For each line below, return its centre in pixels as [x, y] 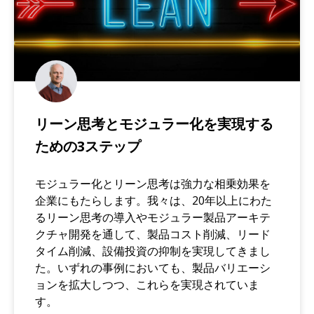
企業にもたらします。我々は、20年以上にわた [153, 201]
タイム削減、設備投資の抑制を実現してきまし [153, 251]
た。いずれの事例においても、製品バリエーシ [153, 268]
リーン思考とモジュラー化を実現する [154, 124]
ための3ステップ [88, 146]
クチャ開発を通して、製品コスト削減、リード [153, 234]
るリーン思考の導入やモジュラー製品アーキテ [153, 218]
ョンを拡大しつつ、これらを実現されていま [147, 285]
